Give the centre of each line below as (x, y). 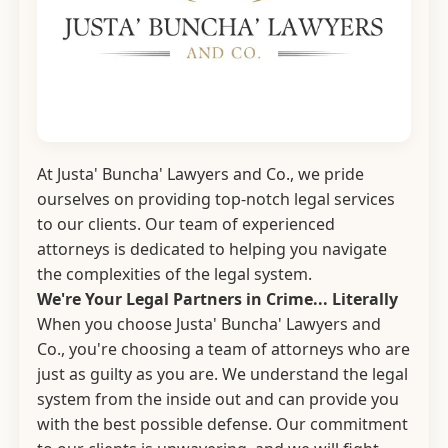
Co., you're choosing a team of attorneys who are (223, 349)
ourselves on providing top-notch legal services (216, 199)
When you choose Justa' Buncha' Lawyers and (209, 324)
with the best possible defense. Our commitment (222, 424)
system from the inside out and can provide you (218, 399)
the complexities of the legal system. (174, 274)
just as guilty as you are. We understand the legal (222, 374)
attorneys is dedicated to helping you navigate (212, 249)
